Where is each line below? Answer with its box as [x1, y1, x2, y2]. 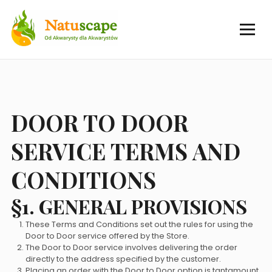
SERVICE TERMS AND [10, 136, 240, 166]
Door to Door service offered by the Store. [25, 231, 189, 241]
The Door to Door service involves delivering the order [25, 242, 237, 253]
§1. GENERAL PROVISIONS [10, 193, 247, 219]
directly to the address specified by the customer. [25, 254, 221, 264]
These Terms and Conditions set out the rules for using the [25, 219, 253, 229]
